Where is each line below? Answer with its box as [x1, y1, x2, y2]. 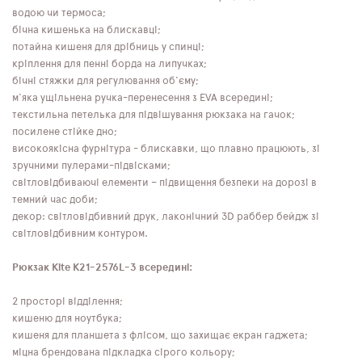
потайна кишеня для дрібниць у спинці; [12, 41, 204, 53]
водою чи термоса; [12, 7, 106, 19]
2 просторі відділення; [12, 296, 123, 307]
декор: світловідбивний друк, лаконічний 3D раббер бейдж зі [12, 211, 319, 222]
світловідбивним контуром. [12, 228, 148, 239]
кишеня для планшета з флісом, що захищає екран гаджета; [12, 330, 308, 341]
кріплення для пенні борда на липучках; [12, 58, 207, 69]
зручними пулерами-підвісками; [12, 160, 170, 171]
